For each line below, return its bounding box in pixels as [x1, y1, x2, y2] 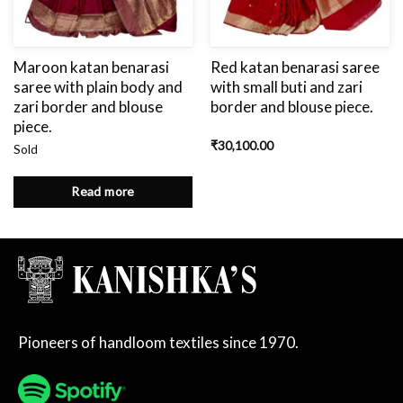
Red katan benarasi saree [210, 58, 380, 77]
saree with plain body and [13, 77, 183, 97]
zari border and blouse [13, 97, 163, 117]
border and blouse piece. [210, 97, 373, 117]
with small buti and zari [210, 77, 363, 97]
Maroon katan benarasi [13, 58, 169, 77]
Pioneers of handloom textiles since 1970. [18, 332, 299, 352]
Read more [71, 184, 135, 200]
